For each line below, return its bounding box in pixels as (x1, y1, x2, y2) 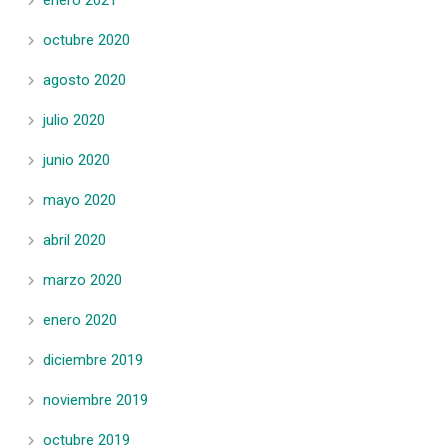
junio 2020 (43, 150, 110, 169)
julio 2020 (43, 110, 105, 129)
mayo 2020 (43, 190, 116, 209)
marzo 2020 (43, 270, 122, 289)
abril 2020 (43, 230, 106, 249)
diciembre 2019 (43, 350, 143, 369)
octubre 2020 (43, 30, 130, 49)
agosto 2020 (43, 70, 126, 89)
